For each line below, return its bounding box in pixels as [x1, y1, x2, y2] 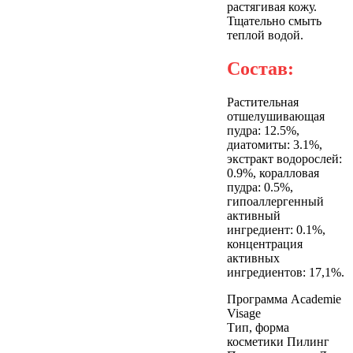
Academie [291, 292, 341, 306]
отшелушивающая [227, 109, 325, 123]
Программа [227, 292, 288, 306]
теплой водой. [227, 28, 303, 42]
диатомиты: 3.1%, [227, 137, 322, 151]
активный [227, 208, 281, 222]
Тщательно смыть [227, 13, 321, 28]
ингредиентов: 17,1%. [227, 265, 344, 279]
